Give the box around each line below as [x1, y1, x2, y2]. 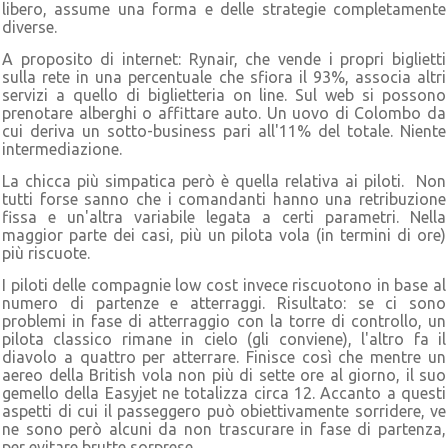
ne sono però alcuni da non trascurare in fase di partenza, [2, 419, 446, 438]
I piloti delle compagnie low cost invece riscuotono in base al [2, 275, 446, 294]
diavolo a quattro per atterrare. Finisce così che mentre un [2, 347, 446, 366]
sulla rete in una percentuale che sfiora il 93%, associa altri [2, 67, 446, 86]
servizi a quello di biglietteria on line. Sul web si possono [2, 85, 446, 104]
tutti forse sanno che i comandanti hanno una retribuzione [2, 189, 446, 208]
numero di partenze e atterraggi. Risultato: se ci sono [2, 293, 446, 312]
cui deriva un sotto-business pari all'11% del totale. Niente [2, 121, 446, 140]
